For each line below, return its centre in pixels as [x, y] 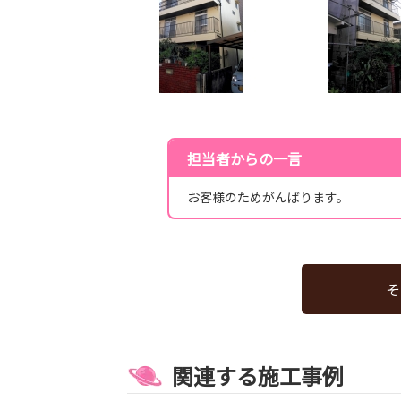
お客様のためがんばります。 [268, 197]
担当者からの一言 [244, 159]
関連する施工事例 [258, 376]
